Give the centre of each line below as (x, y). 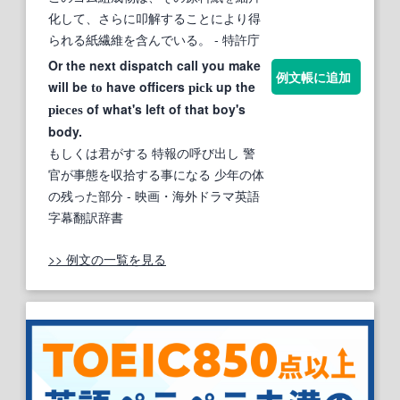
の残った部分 (86, 195)
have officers (146, 86)
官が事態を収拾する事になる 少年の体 (156, 174)
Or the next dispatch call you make (154, 65)
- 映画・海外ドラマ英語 (192, 195)
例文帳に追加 (313, 76)
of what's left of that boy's (164, 108)
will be (70, 86)
